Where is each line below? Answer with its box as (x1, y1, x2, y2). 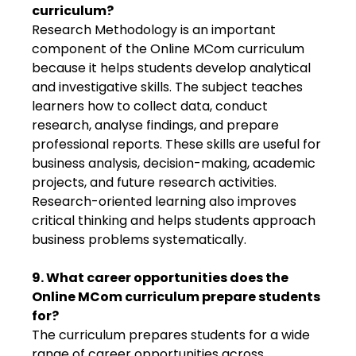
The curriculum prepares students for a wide (32, 326, 310, 344)
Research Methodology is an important (32, 21, 276, 39)
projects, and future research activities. (32, 173, 277, 192)
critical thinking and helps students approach (32, 211, 315, 230)
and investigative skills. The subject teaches (32, 78, 303, 96)
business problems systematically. (32, 230, 246, 249)
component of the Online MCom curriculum (32, 40, 304, 58)
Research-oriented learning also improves (32, 192, 296, 211)
